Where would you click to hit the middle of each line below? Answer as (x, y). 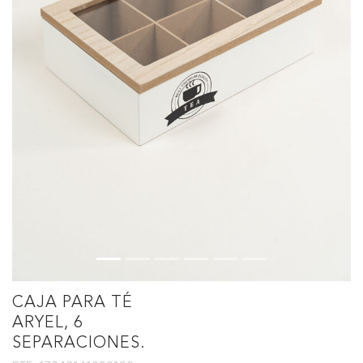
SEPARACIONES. (79, 344)
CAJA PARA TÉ (73, 303)
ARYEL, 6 (47, 323)
